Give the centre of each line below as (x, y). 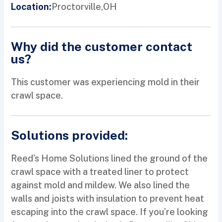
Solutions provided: (70, 136)
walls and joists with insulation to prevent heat (108, 199)
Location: (31, 7)
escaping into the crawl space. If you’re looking (110, 212)
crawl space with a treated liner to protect (100, 172)
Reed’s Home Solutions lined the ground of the (110, 159)
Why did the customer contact (102, 47)
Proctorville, (78, 6)
